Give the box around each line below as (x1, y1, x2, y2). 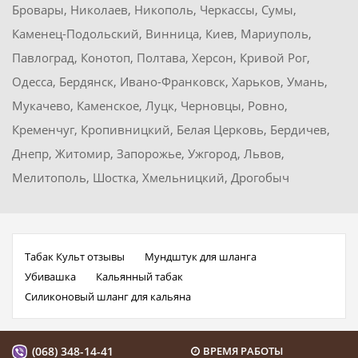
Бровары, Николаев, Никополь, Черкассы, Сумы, (12, 2, 296, 18)
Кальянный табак (96, 269, 183, 284)
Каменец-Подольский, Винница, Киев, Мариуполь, (12, 26, 312, 42)
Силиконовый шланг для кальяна (25, 289, 191, 304)
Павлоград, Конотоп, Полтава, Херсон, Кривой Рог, (12, 50, 310, 66)
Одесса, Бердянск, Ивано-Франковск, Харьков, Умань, (12, 74, 328, 90)
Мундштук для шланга (145, 249, 257, 265)
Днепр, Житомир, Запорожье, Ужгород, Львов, (12, 145, 284, 162)
